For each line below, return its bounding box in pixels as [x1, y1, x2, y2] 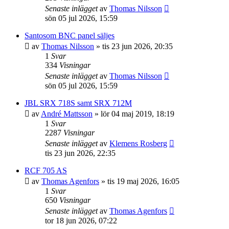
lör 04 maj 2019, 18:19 [101, 109, 174, 118]
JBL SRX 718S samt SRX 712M [25, 99, 132, 107]
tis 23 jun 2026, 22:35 [45, 149, 116, 157]
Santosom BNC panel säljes [25, 31, 114, 40]
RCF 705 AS [25, 166, 67, 175]
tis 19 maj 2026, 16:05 [107, 177, 179, 186]
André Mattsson [41, 109, 93, 118]
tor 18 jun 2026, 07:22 [45, 216, 117, 225]
